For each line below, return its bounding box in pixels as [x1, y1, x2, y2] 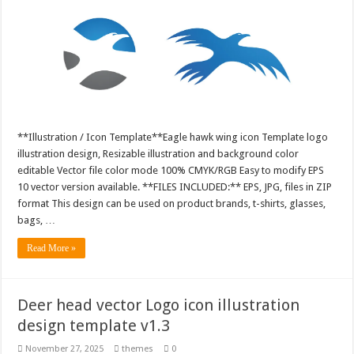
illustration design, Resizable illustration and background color [17, 147, 299, 160]
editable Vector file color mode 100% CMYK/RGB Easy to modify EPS [17, 164, 325, 176]
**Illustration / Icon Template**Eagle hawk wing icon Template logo [17, 130, 329, 143]
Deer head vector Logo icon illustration [17, 295, 300, 314]
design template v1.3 [17, 315, 171, 335]
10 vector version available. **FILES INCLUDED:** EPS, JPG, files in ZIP [17, 180, 333, 193]
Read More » [27, 242, 77, 254]
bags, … [17, 213, 56, 226]
